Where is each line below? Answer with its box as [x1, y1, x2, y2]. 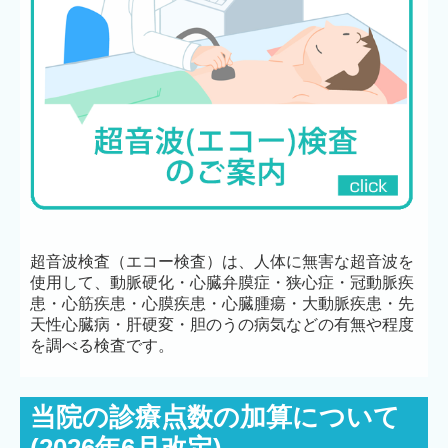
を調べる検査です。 [30, 337, 174, 355]
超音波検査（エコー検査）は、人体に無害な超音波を [30, 253, 414, 271]
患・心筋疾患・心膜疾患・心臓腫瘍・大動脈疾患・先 [30, 295, 414, 313]
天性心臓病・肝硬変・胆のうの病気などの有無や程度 [30, 316, 414, 334]
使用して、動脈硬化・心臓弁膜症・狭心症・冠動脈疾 [30, 274, 414, 292]
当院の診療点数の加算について [30, 402, 400, 433]
